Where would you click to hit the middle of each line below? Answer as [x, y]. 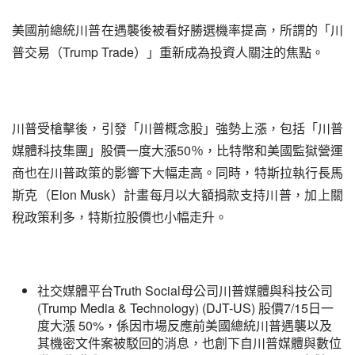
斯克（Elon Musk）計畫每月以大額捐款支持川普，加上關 [177, 195]
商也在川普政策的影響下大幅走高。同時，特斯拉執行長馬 [177, 172]
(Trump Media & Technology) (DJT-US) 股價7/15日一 [185, 308]
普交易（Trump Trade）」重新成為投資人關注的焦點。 [168, 52]
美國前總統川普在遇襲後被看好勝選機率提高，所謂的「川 [177, 30]
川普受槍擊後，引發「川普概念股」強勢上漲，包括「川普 [177, 128]
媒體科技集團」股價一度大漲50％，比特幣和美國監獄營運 [177, 150]
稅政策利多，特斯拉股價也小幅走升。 [120, 217]
